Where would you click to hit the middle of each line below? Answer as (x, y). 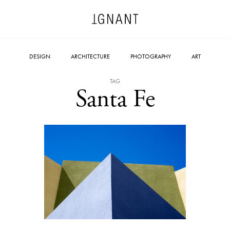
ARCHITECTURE (90, 56)
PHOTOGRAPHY (151, 56)
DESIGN (40, 56)
